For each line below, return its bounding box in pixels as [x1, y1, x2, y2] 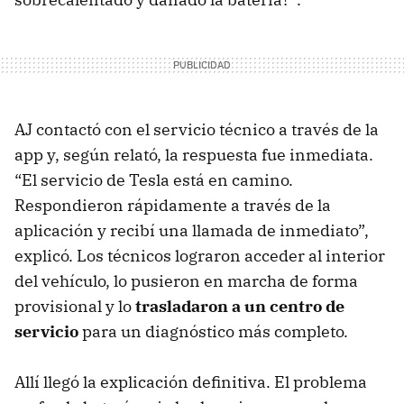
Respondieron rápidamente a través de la [14, 195, 331, 216]
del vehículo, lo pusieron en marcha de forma [14, 271, 358, 292]
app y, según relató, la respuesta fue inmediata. [14, 144, 373, 166]
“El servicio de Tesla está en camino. [14, 170, 293, 191]
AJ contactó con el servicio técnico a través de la [14, 119, 379, 141]
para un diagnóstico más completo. [78, 321, 348, 343]
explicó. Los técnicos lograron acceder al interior [14, 245, 385, 267]
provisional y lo [14, 296, 135, 317]
